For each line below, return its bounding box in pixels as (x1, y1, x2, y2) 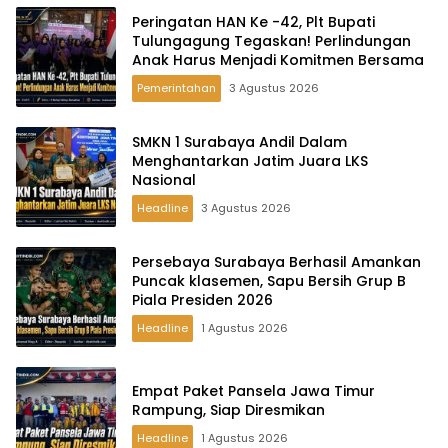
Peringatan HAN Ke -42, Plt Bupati (132, 11, 375, 32)
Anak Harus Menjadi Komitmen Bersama (132, 49, 424, 70)
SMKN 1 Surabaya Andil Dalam (132, 131, 347, 152)
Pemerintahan (137, 79, 216, 96)
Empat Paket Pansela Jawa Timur (132, 381, 375, 402)
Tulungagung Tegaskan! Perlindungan (132, 30, 411, 51)
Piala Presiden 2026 (132, 289, 273, 310)
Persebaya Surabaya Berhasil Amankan (132, 251, 421, 272)
